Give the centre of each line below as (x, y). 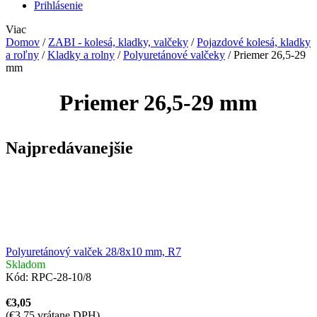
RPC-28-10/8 (61, 277)
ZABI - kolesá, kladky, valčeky (118, 42)
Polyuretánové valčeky (174, 55)
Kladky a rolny (81, 55)
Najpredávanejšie (69, 148)
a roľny (22, 55)
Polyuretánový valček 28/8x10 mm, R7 (93, 251)
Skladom (25, 264)
